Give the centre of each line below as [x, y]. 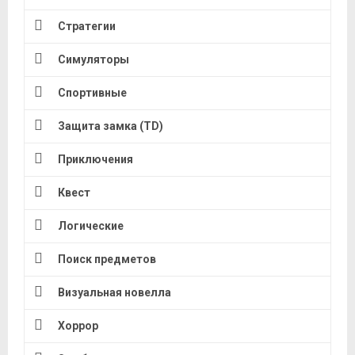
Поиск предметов [107, 260]
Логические [91, 226]
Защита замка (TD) [111, 126]
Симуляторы [94, 60]
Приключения [95, 160]
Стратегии [87, 27]
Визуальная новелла [115, 293]
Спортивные [92, 93]
